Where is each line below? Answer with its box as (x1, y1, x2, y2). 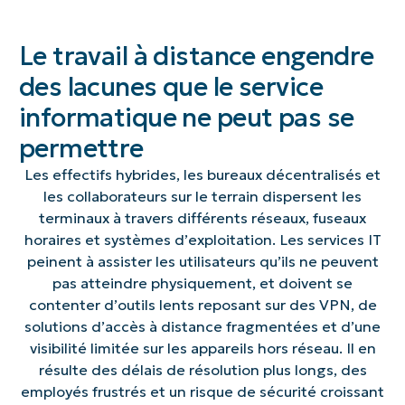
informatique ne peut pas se (18, 101, 354, 135)
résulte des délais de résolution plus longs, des (38, 361, 367, 380)
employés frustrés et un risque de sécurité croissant (21, 382, 384, 401)
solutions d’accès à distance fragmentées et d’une (24, 317, 381, 336)
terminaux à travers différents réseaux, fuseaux (39, 209, 366, 228)
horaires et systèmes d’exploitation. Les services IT (24, 231, 381, 250)
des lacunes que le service (18, 71, 323, 104)
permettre (18, 132, 144, 165)
